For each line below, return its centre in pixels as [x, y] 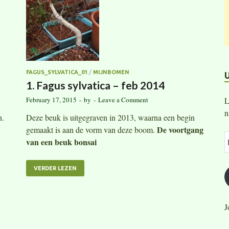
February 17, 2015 [51, 100]
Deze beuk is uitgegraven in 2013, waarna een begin [110, 118]
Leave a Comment [123, 100]
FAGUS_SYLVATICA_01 [57, 72]
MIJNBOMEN [111, 72]
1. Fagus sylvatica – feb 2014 [95, 85]
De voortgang [180, 130]
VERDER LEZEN [55, 168]
